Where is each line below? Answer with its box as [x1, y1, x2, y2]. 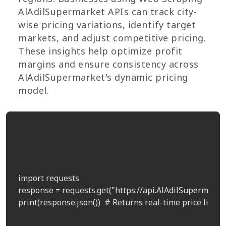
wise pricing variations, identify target [18, 19, 196, 31]
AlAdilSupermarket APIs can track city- [18, 6, 197, 18]
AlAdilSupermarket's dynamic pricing [18, 71, 188, 84]
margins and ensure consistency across [18, 58, 199, 71]
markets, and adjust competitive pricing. [18, 32, 206, 44]
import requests [18, 173, 79, 184]
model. [18, 84, 49, 97]
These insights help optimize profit [18, 45, 183, 58]
